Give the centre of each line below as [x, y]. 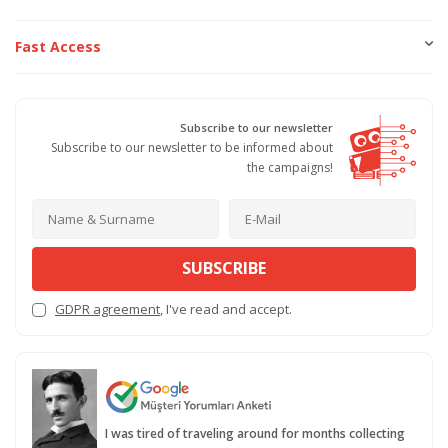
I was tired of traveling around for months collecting [254, 434]
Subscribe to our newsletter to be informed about [192, 148]
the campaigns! [290, 168]
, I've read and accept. [226, 308]
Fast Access [58, 47]
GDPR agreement [107, 308]
